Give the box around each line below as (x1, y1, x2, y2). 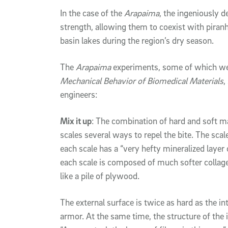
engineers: (60, 89, 97, 100)
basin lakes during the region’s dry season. (60, 35, 214, 46)
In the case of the (60, 8, 124, 19)
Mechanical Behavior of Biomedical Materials (60, 75, 223, 87)
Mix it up (60, 116, 92, 127)
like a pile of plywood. (60, 170, 139, 182)
